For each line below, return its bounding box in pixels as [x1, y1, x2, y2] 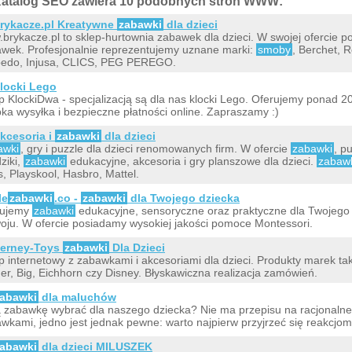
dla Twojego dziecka [127, 191, 240, 204]
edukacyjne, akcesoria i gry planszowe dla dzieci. [67, 154, 317, 167]
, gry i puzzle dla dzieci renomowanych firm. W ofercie [20, 141, 291, 155]
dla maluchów [38, 290, 116, 303]
